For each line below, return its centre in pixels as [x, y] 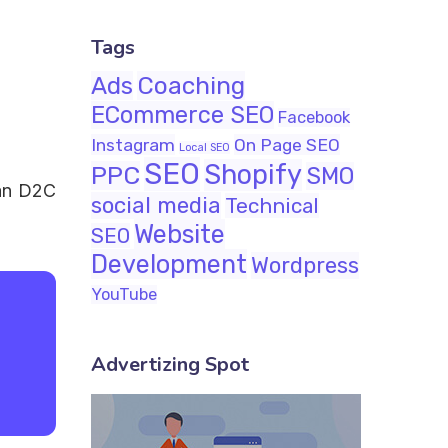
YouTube [124, 294]
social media [156, 205]
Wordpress [305, 265]
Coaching [191, 85]
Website [179, 234]
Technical [272, 205]
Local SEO [204, 147]
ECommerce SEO [182, 115]
